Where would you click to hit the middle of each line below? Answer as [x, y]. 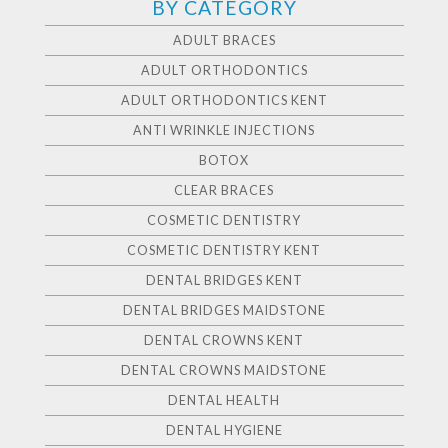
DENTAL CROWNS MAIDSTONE [224, 371]
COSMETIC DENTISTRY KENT [224, 251]
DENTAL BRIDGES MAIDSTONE [224, 311]
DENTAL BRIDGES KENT [224, 281]
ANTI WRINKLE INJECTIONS [224, 131]
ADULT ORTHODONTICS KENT [224, 101]
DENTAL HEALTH [224, 401]
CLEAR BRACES [224, 191]
